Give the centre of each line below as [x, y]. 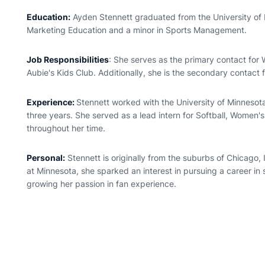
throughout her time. [66, 128]
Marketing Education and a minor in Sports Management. [137, 30]
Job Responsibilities [68, 59]
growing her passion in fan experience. [102, 184]
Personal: [46, 158]
